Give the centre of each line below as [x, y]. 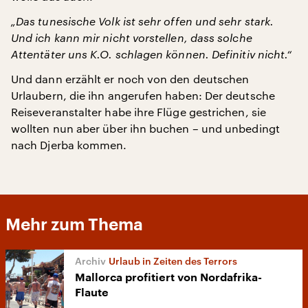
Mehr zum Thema [74, 225]
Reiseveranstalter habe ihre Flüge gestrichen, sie [139, 112]
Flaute [92, 293]
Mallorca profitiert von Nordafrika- [168, 278]
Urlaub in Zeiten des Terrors [173, 261]
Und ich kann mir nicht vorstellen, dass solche [132, 37]
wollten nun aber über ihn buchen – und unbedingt [145, 128]
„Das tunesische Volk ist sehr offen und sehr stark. [143, 21]
